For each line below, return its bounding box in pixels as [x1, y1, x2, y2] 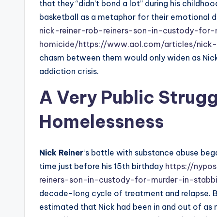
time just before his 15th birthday [39, 161, 163, 171]
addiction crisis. [39, 66, 99, 77]
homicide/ [39, 39, 78, 49]
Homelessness [39, 110, 164, 133]
